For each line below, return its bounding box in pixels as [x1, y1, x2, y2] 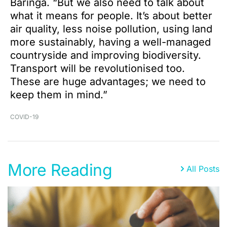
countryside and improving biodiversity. [10, 49, 201, 61]
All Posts [186, 164, 219, 174]
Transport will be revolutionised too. [10, 62, 185, 74]
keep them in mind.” [10, 89, 107, 101]
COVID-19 [10, 113, 39, 121]
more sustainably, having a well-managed [10, 36, 211, 48]
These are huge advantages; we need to [10, 75, 206, 88]
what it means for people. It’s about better [10, 10, 212, 22]
